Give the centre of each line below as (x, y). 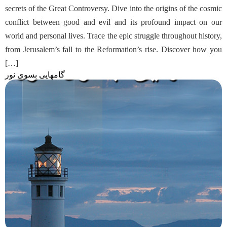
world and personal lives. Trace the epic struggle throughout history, (113, 36)
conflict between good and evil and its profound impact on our (113, 22)
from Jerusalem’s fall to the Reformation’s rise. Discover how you (113, 49)
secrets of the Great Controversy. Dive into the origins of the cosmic (113, 8)
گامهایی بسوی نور (35, 75)
